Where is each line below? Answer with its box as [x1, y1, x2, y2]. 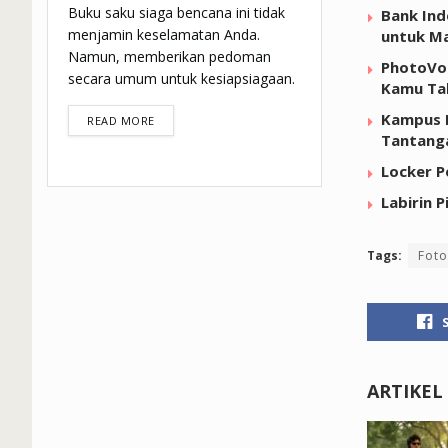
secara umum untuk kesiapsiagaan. [68, 69, 295, 89]
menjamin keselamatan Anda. [68, 25, 260, 45]
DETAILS [153, 112, 201, 128]
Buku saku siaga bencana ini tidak [68, 3, 285, 23]
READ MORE [87, 113, 155, 129]
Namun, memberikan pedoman [68, 47, 271, 67]
